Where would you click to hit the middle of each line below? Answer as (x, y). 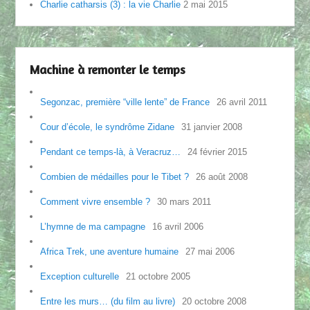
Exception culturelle (80, 277)
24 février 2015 (218, 152)
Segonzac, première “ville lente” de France (125, 102)
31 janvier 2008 (212, 127)
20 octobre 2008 (215, 302)
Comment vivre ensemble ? (95, 202)
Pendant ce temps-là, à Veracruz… (111, 152)
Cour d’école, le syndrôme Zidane (108, 127)
